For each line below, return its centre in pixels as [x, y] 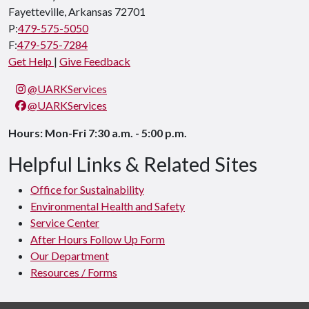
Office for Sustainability [87, 189]
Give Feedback [95, 61]
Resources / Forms [74, 272]
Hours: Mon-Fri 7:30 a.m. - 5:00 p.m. [98, 133]
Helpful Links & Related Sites [133, 164]
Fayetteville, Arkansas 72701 [77, 11]
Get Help [31, 61]
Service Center [65, 222]
